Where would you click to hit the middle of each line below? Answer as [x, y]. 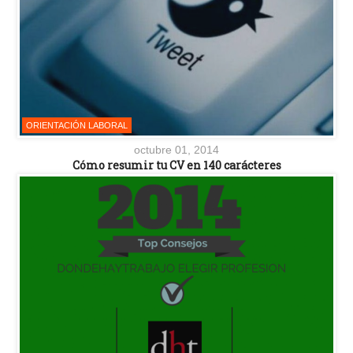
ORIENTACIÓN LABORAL [77, 125]
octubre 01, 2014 [176, 149]
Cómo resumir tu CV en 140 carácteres [176, 165]
